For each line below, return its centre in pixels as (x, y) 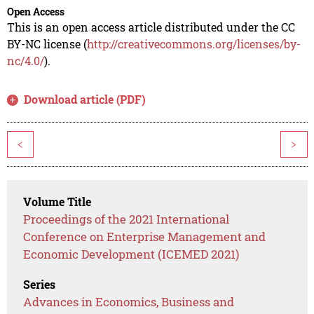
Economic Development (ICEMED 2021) (131, 254)
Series (40, 285)
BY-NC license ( (47, 44)
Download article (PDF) (85, 100)
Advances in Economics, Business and (129, 302)
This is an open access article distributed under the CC (151, 27)
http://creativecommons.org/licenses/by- (193, 44)
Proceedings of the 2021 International (127, 219)
